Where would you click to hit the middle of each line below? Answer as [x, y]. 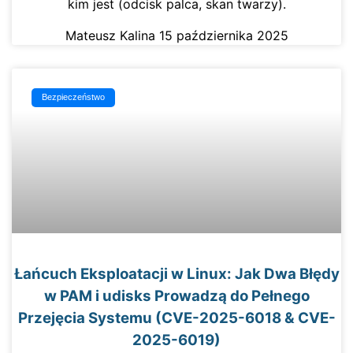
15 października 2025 [223, 35]
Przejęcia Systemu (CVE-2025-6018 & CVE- [176, 318]
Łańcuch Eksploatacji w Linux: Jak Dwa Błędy [176, 274]
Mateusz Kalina [112, 35]
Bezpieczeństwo [74, 97]
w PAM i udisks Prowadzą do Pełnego [176, 296]
